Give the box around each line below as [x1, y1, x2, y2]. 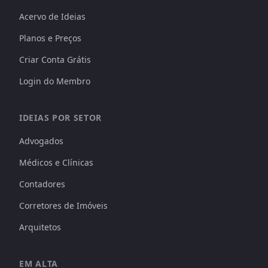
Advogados [19, 135, 63, 147]
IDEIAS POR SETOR [19, 112, 102, 123]
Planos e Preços [19, 32, 81, 44]
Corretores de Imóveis [19, 200, 108, 211]
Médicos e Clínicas [19, 157, 93, 168]
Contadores [19, 178, 65, 190]
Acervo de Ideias [19, 11, 86, 22]
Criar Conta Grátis [19, 54, 91, 65]
